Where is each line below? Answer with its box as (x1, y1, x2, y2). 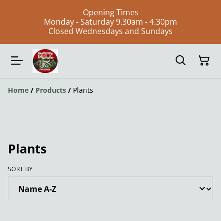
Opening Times (82, 7, 139, 18)
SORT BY (8, 164, 33, 173)
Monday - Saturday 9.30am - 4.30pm (44, 16, 177, 27)
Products (36, 85, 66, 95)
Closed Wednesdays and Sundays (48, 26, 173, 37)
